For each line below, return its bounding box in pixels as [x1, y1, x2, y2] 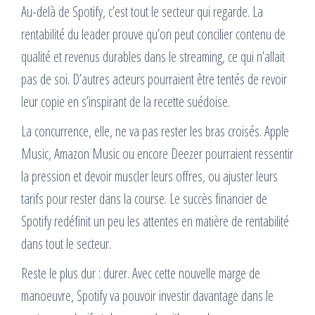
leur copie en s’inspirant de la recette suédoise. [21, 92, 230, 112]
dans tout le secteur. [21, 234, 111, 254]
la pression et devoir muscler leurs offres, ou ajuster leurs [21, 167, 278, 186]
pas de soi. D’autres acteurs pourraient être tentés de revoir [21, 70, 287, 89]
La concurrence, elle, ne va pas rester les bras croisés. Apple [21, 122, 289, 141]
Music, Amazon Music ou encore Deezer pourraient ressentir [21, 144, 293, 164]
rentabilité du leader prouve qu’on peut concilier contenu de [21, 25, 285, 44]
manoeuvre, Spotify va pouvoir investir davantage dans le [21, 286, 274, 306]
